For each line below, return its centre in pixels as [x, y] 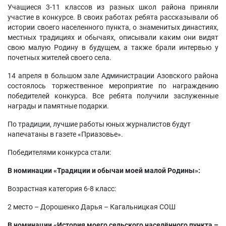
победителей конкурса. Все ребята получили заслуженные [113, 96]
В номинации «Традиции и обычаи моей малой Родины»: [104, 171]
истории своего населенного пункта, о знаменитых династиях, [113, 27]
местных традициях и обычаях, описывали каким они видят [113, 37]
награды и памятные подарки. [58, 106]
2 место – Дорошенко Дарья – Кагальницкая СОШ [92, 207]
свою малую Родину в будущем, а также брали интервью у [113, 47]
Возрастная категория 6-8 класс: [62, 189]
